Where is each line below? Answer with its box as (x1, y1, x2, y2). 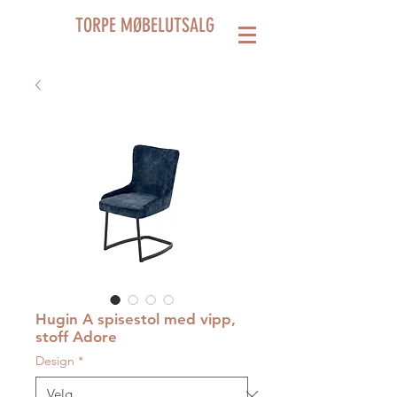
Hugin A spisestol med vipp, (35, 310, 236, 328)
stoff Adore (35, 328, 117, 346)
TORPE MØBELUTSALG (75, 13, 214, 37)
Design (35, 353, 74, 369)
